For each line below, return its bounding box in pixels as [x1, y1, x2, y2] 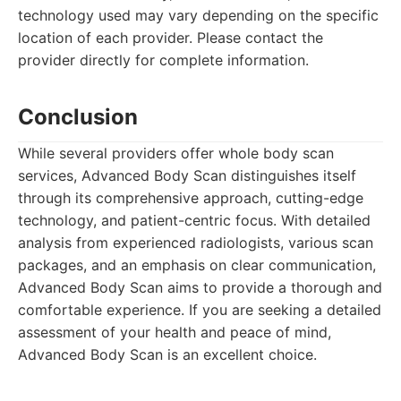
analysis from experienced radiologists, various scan [18, 234, 373, 252]
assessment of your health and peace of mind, [18, 323, 331, 341]
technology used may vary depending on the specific [18, 6, 379, 24]
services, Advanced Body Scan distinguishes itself [18, 166, 356, 184]
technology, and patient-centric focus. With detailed [18, 211, 371, 229]
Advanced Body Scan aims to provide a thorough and [18, 278, 382, 296]
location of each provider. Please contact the [18, 29, 323, 47]
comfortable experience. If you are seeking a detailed [18, 301, 381, 319]
